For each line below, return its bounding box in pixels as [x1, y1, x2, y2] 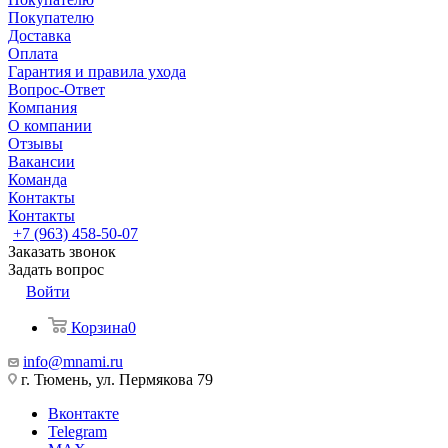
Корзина [71, 319, 128, 336]
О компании [8, 117, 92, 134]
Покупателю [8, 9, 94, 26]
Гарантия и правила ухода [8, 63, 186, 80]
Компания [8, 99, 77, 116]
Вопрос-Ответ [8, 81, 105, 98]
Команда [8, 171, 67, 188]
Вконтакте [48, 405, 119, 422]
